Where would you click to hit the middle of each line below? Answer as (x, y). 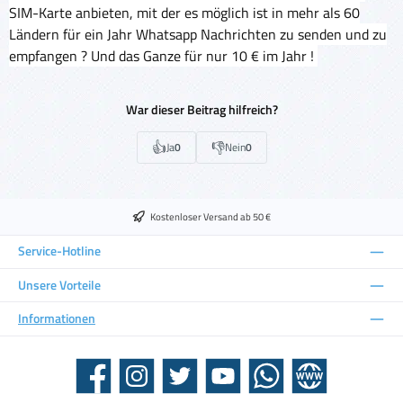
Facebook (92, 381)
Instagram (136, 381)
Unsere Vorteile (59, 285)
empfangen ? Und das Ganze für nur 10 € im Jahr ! (163, 55)
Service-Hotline (59, 251)
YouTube (218, 381)
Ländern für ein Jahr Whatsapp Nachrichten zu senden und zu (198, 34)
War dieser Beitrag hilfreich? (201, 110)
